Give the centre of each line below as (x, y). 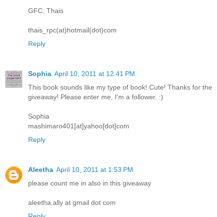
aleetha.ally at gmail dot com (72, 203)
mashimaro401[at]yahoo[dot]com (79, 126)
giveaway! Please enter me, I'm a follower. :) (96, 97)
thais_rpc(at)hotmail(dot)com (72, 30)
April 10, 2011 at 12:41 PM (95, 74)
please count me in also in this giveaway (90, 183)
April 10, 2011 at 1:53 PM (95, 170)
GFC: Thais (46, 11)
